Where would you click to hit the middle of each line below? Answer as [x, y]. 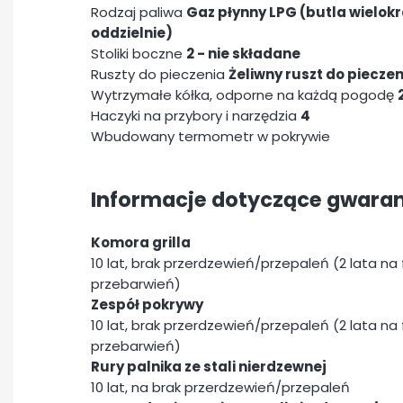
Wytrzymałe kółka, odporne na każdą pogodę [244, 95]
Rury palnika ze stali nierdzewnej [209, 366]
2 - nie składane [243, 54]
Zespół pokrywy [147, 304]
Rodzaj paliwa [139, 13]
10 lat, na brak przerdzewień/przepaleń [220, 387]
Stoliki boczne [139, 54]
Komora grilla [141, 242]
